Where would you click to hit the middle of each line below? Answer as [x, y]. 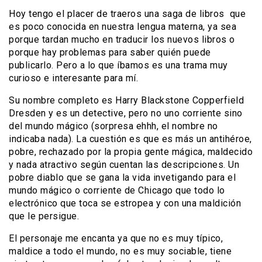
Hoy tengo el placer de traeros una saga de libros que [127, 13]
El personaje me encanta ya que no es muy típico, [116, 238]
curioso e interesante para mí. [73, 78]
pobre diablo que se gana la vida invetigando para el [122, 177]
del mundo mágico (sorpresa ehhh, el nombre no [113, 126]
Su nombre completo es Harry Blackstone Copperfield [126, 100]
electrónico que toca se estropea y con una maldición [125, 203]
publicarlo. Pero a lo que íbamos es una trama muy [118, 65]
